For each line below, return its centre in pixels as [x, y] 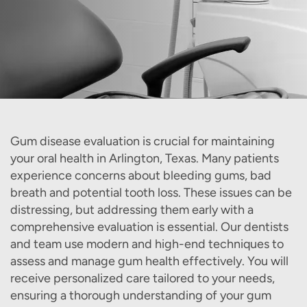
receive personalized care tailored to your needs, [143, 278]
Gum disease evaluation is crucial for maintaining [143, 141]
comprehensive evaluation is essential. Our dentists [149, 227]
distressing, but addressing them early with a [132, 210]
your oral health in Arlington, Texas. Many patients [145, 158]
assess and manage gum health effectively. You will [149, 261]
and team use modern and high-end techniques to [147, 244]
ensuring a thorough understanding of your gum [141, 295]
